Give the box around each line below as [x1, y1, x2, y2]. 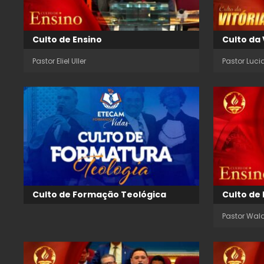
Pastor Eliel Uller [32, 56, 86, 67]
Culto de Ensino [32, 34, 102, 46]
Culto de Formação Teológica [32, 188, 166, 200]
